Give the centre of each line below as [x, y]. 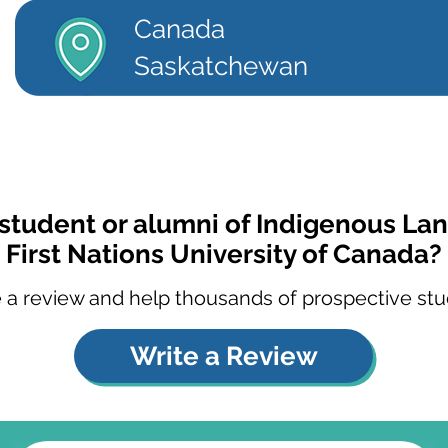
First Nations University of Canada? [224, 254]
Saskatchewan [221, 66]
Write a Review [223, 356]
